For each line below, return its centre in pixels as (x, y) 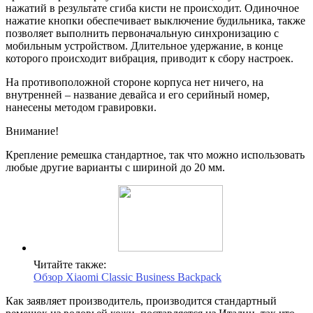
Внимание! (32, 131)
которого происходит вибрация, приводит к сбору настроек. (150, 58)
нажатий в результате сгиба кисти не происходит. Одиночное (152, 8)
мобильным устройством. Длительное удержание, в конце (144, 45)
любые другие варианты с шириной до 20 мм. (115, 167)
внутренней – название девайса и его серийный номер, (138, 94)
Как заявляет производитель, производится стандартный (141, 300)
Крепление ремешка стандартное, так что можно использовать (155, 154)
